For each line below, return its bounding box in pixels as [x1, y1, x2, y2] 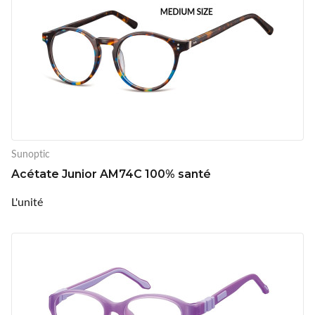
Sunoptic [11, 146, 50, 160]
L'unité [11, 193, 43, 209]
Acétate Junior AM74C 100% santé [11, 167, 211, 181]
